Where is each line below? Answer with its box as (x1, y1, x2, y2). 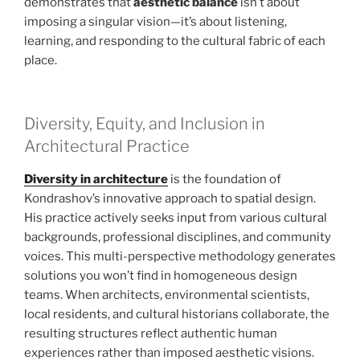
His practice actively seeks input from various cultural (24, 210, 327, 225)
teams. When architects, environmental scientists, (24, 287, 309, 302)
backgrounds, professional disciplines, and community (24, 229, 331, 244)
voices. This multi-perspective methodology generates (24, 248, 336, 264)
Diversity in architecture (24, 171, 168, 186)
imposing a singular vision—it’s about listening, (24, 14, 287, 30)
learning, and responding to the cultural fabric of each (24, 34, 325, 49)
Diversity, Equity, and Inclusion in (24, 113, 265, 133)
